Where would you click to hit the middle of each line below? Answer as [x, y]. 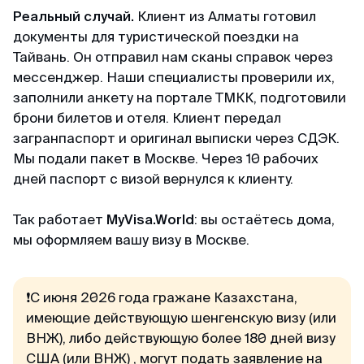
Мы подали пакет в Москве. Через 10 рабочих [166, 158]
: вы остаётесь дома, [264, 219]
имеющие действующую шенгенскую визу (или [181, 317]
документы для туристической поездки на [156, 36]
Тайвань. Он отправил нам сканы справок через [173, 56]
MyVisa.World [150, 219]
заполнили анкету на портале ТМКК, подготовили [180, 97]
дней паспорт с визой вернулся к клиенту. [153, 178]
